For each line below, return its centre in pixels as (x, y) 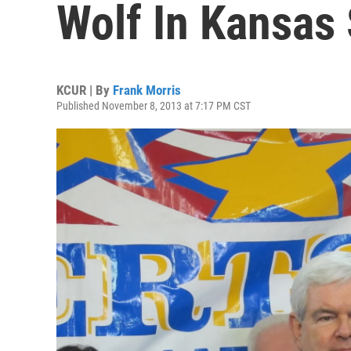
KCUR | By (85, 90)
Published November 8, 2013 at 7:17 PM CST (154, 106)
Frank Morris (147, 90)
